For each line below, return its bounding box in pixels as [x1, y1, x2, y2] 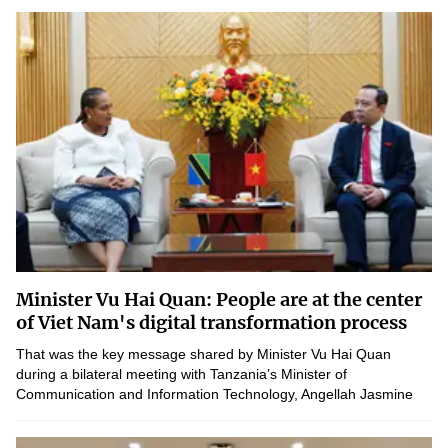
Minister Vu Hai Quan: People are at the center [16, 288, 422, 311]
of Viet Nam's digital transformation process [16, 311, 407, 334]
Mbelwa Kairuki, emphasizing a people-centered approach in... [16, 406, 411, 422]
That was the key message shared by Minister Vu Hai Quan [16, 346, 391, 362]
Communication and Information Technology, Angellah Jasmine [16, 386, 413, 402]
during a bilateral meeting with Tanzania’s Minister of [16, 366, 347, 382]
